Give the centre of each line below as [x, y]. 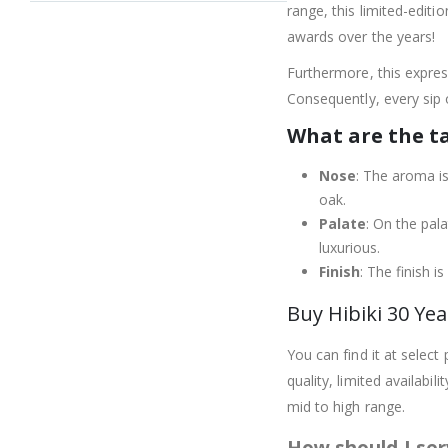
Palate [342, 224]
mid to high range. [346, 407]
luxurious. [349, 248]
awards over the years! [361, 37]
